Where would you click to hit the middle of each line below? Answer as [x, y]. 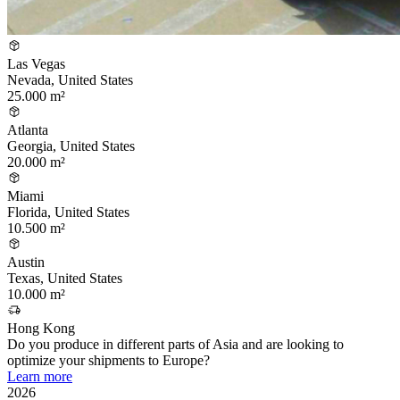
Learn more [40, 377]
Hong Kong [41, 329]
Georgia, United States [71, 146]
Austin [26, 262]
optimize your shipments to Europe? [108, 361]
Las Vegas [36, 64]
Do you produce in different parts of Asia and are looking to [175, 345]
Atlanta [28, 130]
